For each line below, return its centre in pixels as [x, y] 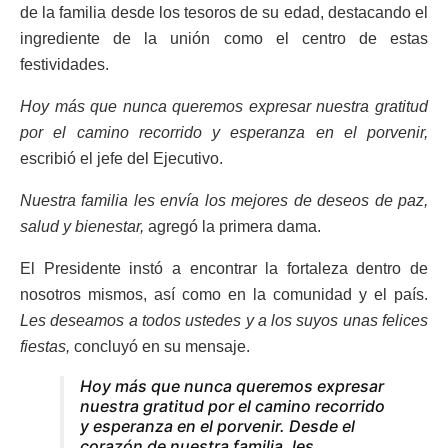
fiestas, [47, 347]
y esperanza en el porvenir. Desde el [217, 426]
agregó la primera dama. [234, 227]
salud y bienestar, [84, 227]
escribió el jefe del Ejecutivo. [121, 159]
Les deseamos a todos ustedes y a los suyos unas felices [224, 321]
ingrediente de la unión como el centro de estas [224, 39]
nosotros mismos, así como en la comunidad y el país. [224, 295]
